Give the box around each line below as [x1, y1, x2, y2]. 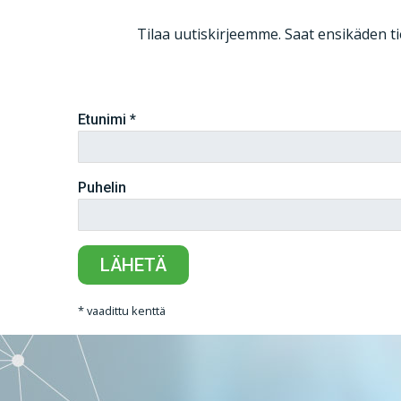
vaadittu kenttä [84, 302, 166, 319]
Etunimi [78, 110, 130, 128]
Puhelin [78, 178, 126, 196]
